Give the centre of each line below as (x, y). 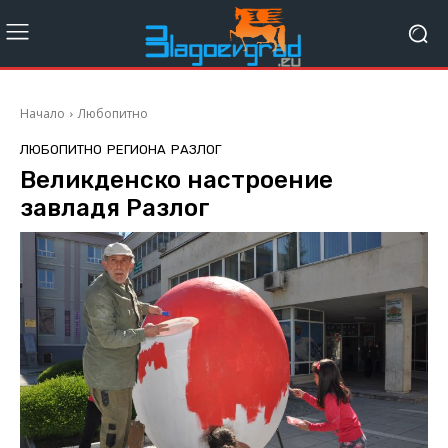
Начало (42, 114)
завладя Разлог (115, 208)
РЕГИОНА (136, 150)
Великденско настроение (176, 180)
